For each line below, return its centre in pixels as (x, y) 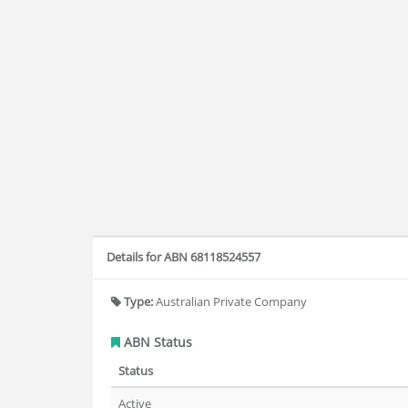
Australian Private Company (230, 301)
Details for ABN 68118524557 (184, 257)
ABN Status (156, 342)
